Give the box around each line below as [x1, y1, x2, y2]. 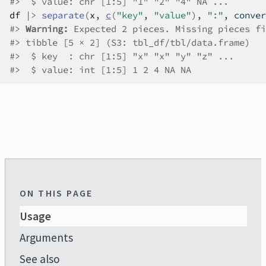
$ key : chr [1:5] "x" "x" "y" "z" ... [20, 50, 234, 62]
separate [42, 9, 84, 21]
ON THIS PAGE [20, 187, 93, 199]
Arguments [20, 230, 73, 245]
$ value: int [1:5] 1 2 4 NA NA [20, 64, 191, 75]
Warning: [26, 23, 74, 34]
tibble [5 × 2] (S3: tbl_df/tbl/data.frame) [20, 37, 250, 48]
